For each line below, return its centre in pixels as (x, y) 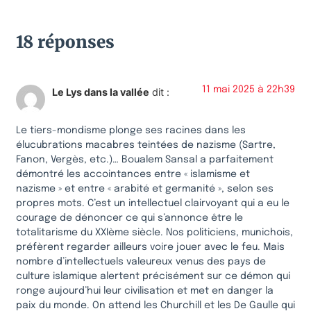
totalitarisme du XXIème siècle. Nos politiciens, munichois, (154, 232)
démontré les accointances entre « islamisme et (133, 174)
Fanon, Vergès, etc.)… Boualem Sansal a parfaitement (145, 159)
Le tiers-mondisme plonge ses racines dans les (131, 130)
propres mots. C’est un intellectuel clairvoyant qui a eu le (153, 203)
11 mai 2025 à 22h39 (249, 89)
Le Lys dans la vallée (101, 92)
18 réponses (65, 42)
